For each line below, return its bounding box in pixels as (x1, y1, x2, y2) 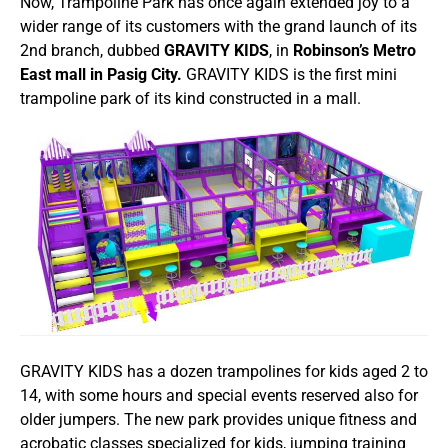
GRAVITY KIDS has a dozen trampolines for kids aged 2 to (20, 362, 428, 382)
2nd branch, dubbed (20, 41, 164, 61)
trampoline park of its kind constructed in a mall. (20, 89, 361, 109)
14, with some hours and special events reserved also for (20, 386, 418, 406)
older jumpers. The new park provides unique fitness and (20, 410, 417, 430)
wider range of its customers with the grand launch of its (20, 17, 417, 37)
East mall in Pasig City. (20, 65, 182, 85)
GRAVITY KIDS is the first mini (182, 65, 397, 85)
